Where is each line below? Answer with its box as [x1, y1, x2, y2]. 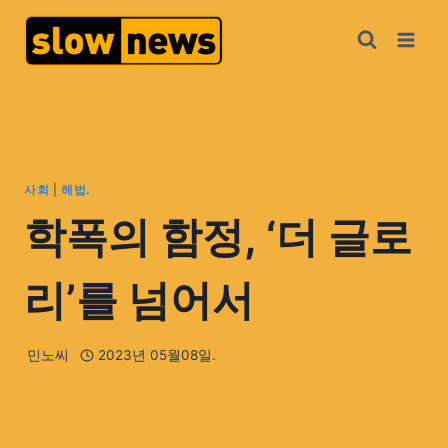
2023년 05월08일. [97, 347, 216, 364]
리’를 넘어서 [24, 273, 254, 325]
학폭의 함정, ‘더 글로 [24, 210, 412, 262]
